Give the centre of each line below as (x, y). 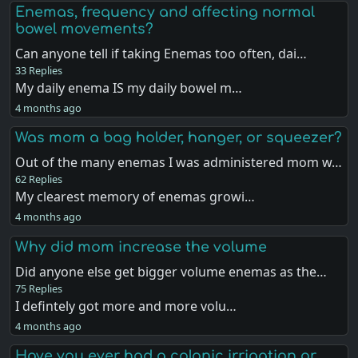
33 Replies (39, 71)
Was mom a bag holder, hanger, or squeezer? (179, 138)
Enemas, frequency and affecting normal (165, 12)
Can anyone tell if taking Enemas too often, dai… (161, 54)
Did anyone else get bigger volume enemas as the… (171, 271)
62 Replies (39, 179)
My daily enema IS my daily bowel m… (129, 88)
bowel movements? (85, 29)
